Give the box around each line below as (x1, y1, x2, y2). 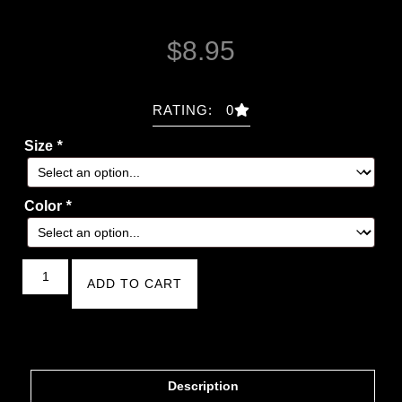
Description (167, 379, 239, 394)
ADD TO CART (86, 276, 182, 292)
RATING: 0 (152, 102, 234, 118)
